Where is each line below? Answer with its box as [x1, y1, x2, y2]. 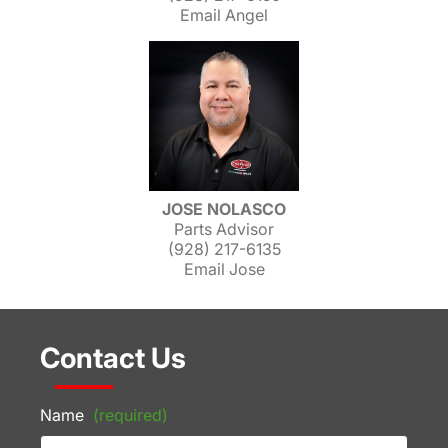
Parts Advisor [174, 219, 274, 239]
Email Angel [180, 5, 268, 25]
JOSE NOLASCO [162, 199, 286, 219]
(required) [93, 405, 168, 425]
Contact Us [40, 341, 186, 375]
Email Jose [183, 259, 265, 279]
